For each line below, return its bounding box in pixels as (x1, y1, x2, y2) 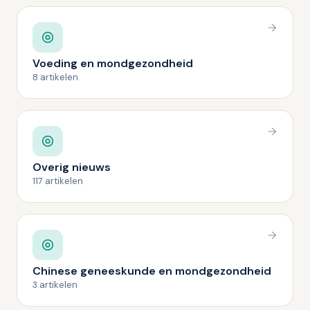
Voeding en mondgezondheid (33, 56, 193, 71)
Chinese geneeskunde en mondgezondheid (33, 264, 271, 278)
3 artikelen (33, 279, 77, 291)
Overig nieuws (33, 160, 111, 174)
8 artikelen (33, 71, 78, 83)
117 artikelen (33, 175, 83, 187)
